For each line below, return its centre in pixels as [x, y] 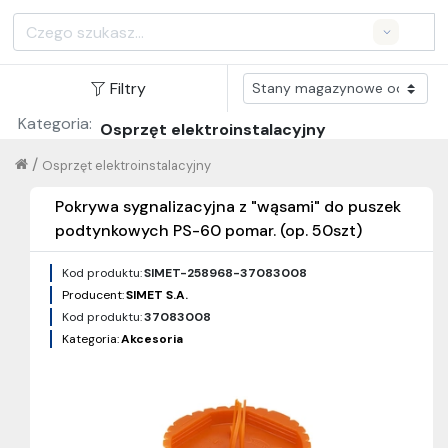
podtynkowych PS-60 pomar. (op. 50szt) [208, 230]
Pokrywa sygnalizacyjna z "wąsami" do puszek [228, 206]
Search [392, 39]
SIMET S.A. [157, 295]
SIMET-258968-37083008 [225, 273]
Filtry [128, 88]
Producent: [93, 295]
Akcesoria [152, 339]
